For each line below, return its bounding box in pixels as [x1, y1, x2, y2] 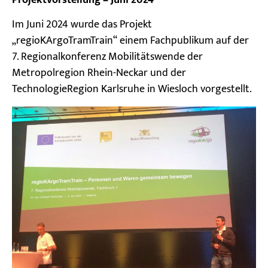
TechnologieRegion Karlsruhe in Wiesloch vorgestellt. [12, 80, 252, 99]
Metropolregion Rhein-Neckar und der [12, 64, 186, 83]
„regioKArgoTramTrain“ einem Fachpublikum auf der [12, 32, 249, 50]
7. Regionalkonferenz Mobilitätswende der [12, 48, 203, 66]
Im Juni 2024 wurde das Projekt [12, 16, 152, 34]
